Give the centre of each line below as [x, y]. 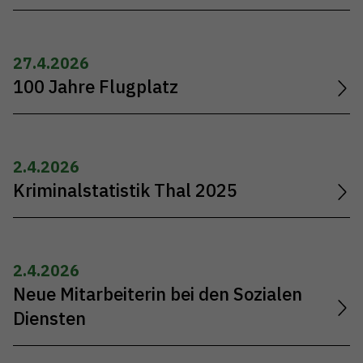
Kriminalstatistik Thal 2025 [125, 190]
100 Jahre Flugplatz [96, 86]
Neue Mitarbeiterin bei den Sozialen [158, 295]
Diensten [49, 319]
